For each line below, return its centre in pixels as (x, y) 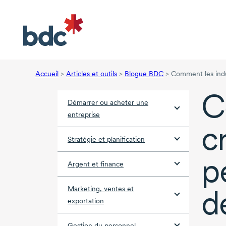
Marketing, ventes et (101, 189)
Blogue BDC (144, 74)
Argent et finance (96, 164)
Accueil (47, 74)
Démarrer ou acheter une (108, 103)
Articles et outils (92, 74)
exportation (86, 201)
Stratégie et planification (106, 139)
